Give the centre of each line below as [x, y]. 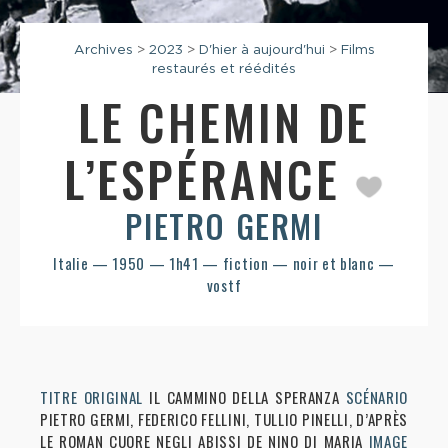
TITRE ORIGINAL [91, 397]
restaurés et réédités [224, 68]
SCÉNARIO [376, 397]
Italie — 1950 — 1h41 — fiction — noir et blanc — [224, 263]
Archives [103, 49]
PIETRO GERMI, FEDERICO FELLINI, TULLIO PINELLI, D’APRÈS [224, 419]
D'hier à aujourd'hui [261, 49]
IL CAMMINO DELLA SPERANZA [244, 397]
